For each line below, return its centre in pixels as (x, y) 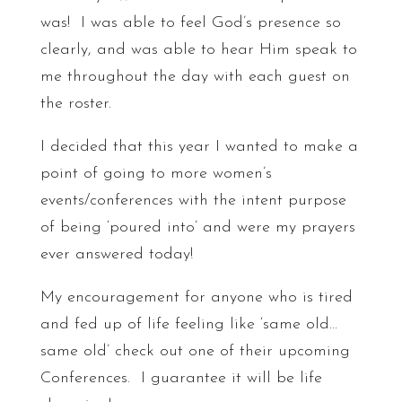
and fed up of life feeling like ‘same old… (188, 325)
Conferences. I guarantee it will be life (181, 379)
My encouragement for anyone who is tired (196, 298)
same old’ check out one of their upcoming (195, 352)
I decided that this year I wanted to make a (199, 147)
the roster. (75, 104)
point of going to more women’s (156, 174)
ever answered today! (116, 255)
